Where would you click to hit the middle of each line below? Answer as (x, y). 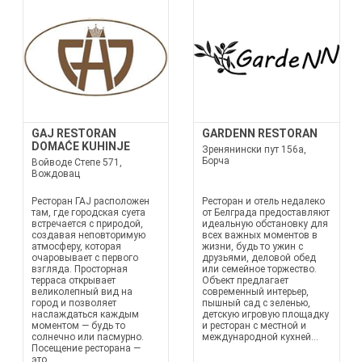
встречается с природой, (87, 224)
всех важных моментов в (260, 235)
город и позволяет (74, 303)
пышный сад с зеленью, (256, 303)
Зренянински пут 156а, (254, 149)
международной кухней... (260, 337)
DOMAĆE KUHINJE (80, 146)
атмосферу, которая (76, 246)
